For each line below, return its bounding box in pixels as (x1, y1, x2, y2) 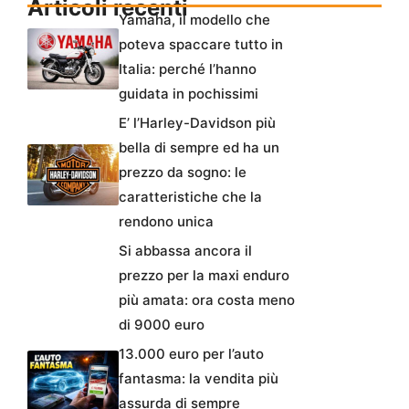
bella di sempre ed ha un (119, 139, 279, 157)
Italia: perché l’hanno (119, 60, 257, 79)
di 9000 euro (119, 316, 204, 334)
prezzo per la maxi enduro (119, 267, 289, 285)
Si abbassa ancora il (119, 242, 252, 260)
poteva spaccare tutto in (119, 36, 283, 54)
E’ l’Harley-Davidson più (119, 114, 276, 132)
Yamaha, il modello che (119, 11, 270, 29)
